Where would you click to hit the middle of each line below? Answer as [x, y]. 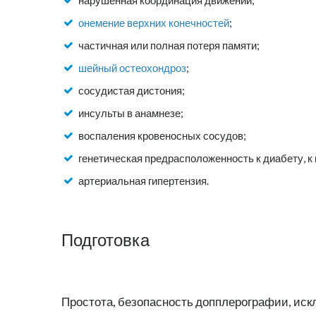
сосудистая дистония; [132, 91]
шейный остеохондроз [132, 68]
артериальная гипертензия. [144, 181]
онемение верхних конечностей [154, 23]
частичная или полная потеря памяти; [169, 45]
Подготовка [105, 241]
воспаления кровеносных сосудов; [162, 136]
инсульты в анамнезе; [131, 113]
